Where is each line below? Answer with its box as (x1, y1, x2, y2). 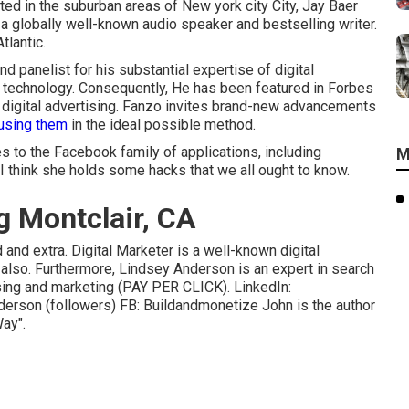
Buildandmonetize (143, 297, 258, 314)
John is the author (258, 297, 375, 314)
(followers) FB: (42, 297, 143, 314)
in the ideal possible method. (68, 116, 256, 133)
